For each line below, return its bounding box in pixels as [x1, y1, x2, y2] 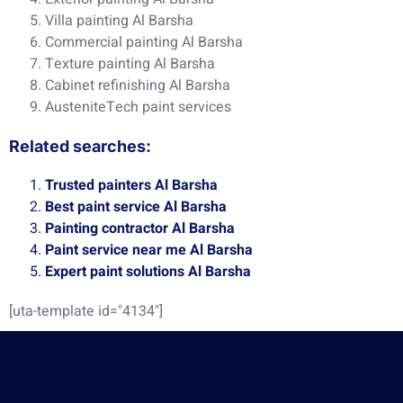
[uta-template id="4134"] [9, 300, 163, 322]
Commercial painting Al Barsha [45, 31, 243, 53]
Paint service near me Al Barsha [45, 238, 253, 261]
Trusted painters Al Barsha [45, 174, 218, 196]
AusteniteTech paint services [45, 95, 231, 118]
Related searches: [9, 136, 151, 156]
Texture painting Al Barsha [45, 52, 215, 75]
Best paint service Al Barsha [45, 195, 227, 218]
